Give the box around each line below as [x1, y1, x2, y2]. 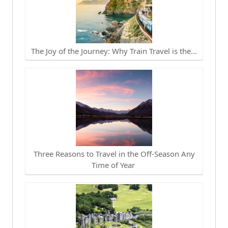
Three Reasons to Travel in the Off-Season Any [33, 149, 195, 159]
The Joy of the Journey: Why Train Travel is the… [31, 45, 197, 56]
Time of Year [91, 160, 137, 170]
